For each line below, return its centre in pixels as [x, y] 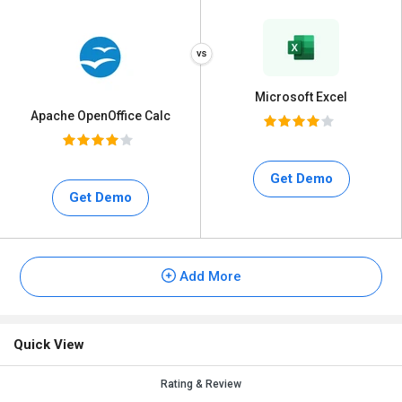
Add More [208, 276]
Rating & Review [201, 384]
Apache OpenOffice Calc [100, 116]
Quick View [49, 345]
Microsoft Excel [301, 97]
